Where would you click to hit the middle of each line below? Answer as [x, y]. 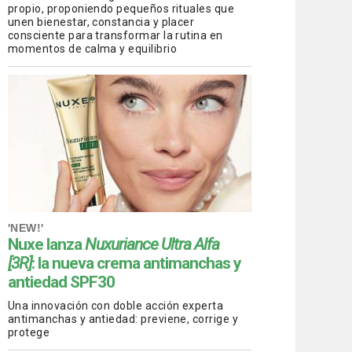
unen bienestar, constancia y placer [101, 22]
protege [29, 332]
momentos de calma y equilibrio [92, 48]
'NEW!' [26, 227]
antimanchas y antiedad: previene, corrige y [123, 319]
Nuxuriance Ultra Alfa [152, 244]
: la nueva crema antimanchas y [136, 263]
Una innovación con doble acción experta [116, 305]
